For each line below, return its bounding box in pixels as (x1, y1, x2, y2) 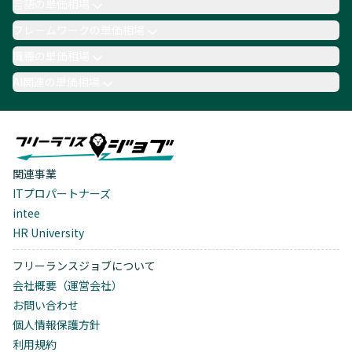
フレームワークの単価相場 (13, 22, 145, 38)
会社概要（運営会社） (13, 277, 123, 293)
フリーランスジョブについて (13, 257, 156, 273)
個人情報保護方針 (13, 316, 101, 332)
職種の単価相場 (13, 48, 90, 64)
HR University (13, 224, 84, 240)
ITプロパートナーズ (13, 185, 111, 201)
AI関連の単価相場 (13, 74, 100, 90)
